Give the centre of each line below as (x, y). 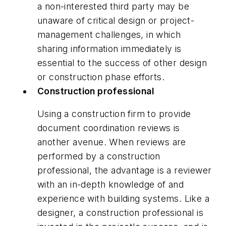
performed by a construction (99, 156)
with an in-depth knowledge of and (111, 185)
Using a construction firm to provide (114, 114)
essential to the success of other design (122, 63)
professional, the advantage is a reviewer (125, 171)
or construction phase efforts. (101, 77)
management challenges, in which (109, 34)
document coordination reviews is (109, 128)
